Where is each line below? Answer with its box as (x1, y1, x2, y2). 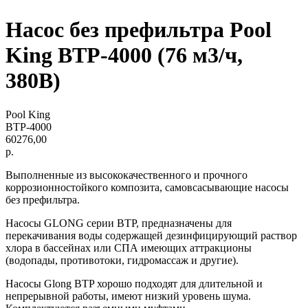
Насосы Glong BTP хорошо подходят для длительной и (5, 277, 263, 289)
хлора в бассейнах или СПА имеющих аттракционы (5, 241, 252, 254)
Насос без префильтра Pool (5, 17, 272, 43)
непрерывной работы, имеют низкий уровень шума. (5, 289, 251, 302)
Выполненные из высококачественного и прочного (5, 168, 247, 181)
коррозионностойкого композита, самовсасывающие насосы (5, 181, 289, 193)
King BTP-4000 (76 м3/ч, (5, 43, 243, 68)
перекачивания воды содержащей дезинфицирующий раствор (5, 229, 297, 241)
